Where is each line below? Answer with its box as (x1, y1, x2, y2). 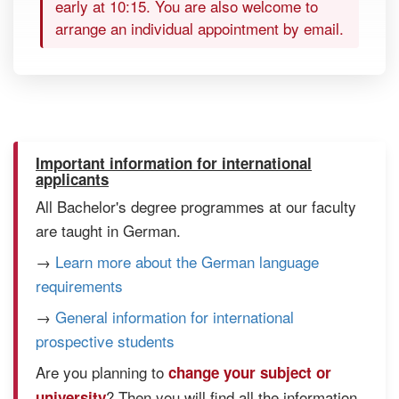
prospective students (36, 329, 175, 352)
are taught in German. (36, 218, 181, 241)
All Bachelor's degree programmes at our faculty (36, 194, 356, 217)
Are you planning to (36, 360, 168, 383)
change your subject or (168, 361, 331, 383)
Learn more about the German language (55, 249, 319, 273)
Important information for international (36, 151, 312, 174)
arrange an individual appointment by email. (55, 16, 344, 39)
